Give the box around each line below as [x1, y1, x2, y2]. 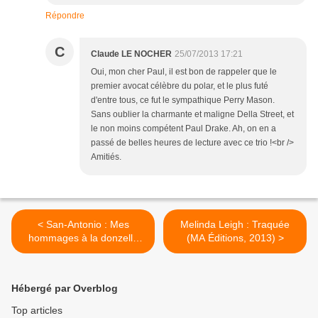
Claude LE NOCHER [91, 49, 172, 60]
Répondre [45, 11, 84, 21]
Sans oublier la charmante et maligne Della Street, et [91, 109, 294, 120]
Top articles [11, 305, 62, 317]
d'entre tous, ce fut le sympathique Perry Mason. [91, 95, 275, 106]
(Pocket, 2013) [50, 246, 116, 258]
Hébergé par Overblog [11, 283, 118, 295]
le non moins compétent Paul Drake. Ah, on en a [91, 124, 276, 134]
